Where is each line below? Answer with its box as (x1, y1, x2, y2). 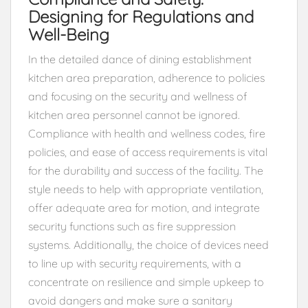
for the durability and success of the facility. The (28, 163, 263, 177)
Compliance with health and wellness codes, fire (28, 126, 265, 140)
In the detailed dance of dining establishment (28, 52, 252, 66)
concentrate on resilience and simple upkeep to (28, 274, 264, 289)
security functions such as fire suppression (28, 219, 236, 233)
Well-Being (28, 23, 109, 45)
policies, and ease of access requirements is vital (28, 144, 267, 159)
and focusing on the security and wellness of (28, 89, 247, 103)
